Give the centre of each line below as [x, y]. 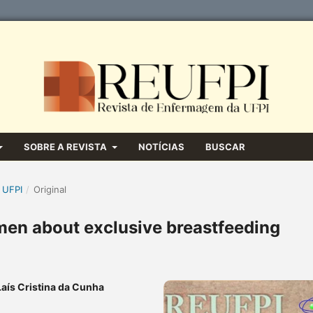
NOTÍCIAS [161, 146]
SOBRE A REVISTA [67, 146]
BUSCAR [225, 146]
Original [50, 189]
